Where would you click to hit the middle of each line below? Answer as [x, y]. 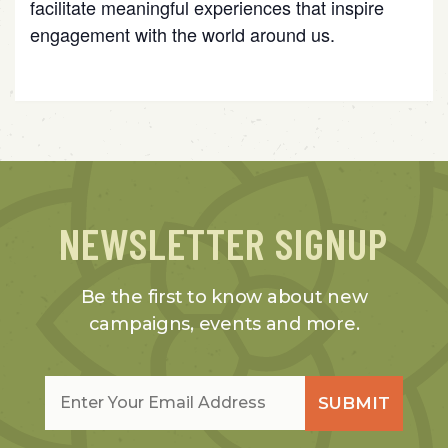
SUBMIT [354, 402]
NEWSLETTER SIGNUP [224, 242]
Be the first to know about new [224, 296]
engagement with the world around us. [182, 33]
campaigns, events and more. [224, 323]
